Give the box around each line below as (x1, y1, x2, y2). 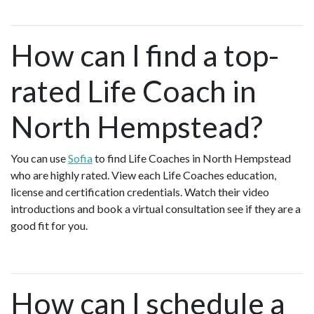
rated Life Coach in (11, 72, 257, 109)
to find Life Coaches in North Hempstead (93, 151, 291, 165)
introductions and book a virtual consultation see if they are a (11, 201, 301, 215)
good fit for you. (11, 218, 92, 232)
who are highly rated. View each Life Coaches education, (11, 168, 276, 182)
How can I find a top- (11, 36, 279, 73)
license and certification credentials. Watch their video (11, 184, 269, 198)
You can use (11, 151, 68, 165)
